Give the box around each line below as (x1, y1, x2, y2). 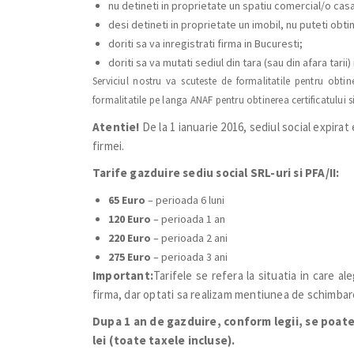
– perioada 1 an (153, 212, 225, 226)
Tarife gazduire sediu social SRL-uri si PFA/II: (92, 165, 340, 180)
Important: (92, 268, 153, 283)
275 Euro (108, 250, 151, 264)
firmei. (92, 138, 125, 153)
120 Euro (108, 212, 153, 226)
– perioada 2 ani (151, 231, 228, 245)
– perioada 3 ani (151, 250, 228, 264)
